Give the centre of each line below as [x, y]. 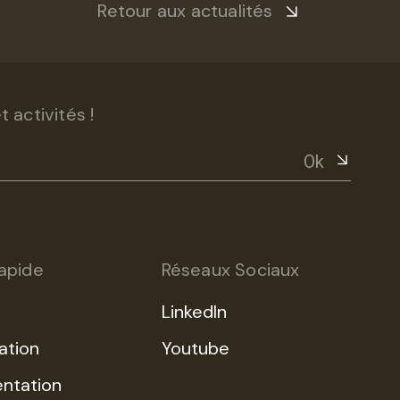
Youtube [195, 348]
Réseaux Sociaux [230, 270]
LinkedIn [194, 312]
